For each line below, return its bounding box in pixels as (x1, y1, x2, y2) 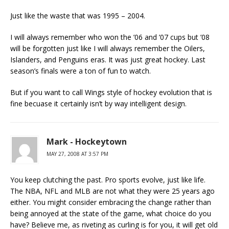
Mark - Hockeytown (47, 136, 127, 147)
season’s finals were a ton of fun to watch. (10, 66, 151, 76)
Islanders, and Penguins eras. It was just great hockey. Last (10, 55, 205, 64)
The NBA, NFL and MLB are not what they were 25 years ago (10, 186, 215, 196)
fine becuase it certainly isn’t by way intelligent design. (10, 99, 187, 108)
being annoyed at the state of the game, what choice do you (10, 209, 211, 218)
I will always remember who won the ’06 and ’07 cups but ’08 (10, 32, 210, 42)
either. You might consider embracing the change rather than (10, 197, 211, 207)
